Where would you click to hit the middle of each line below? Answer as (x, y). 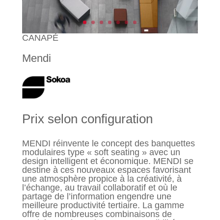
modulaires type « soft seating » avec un (101, 152)
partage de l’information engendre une (96, 197)
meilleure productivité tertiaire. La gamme (103, 206)
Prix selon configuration (87, 119)
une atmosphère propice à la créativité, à (102, 179)
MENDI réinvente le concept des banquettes (108, 144)
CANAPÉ (40, 38)
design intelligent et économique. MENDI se (108, 161)
